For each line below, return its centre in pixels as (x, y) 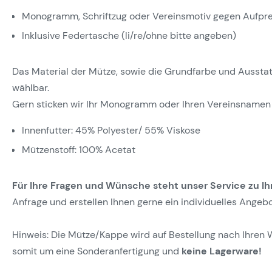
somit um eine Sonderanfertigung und (97, 251)
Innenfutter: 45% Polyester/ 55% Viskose (111, 130)
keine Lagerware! (222, 251)
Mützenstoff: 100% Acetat (79, 150)
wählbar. (31, 88)
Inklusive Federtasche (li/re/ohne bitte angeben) (129, 36)
